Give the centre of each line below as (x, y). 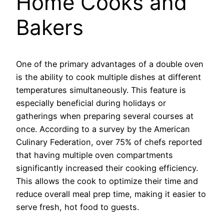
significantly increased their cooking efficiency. (107, 168)
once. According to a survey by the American (103, 129)
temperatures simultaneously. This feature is (101, 90)
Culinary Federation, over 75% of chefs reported (109, 142)
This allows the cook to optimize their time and (107, 181)
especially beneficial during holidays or (91, 103)
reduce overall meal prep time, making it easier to (111, 194)
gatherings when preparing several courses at (105, 116)
